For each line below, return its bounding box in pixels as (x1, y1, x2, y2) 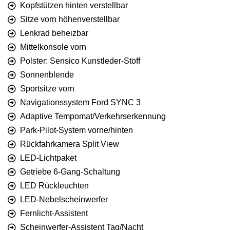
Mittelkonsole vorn (20, 43, 86, 52)
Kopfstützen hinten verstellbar (20, 1, 128, 10)
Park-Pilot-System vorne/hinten (20, 126, 133, 135)
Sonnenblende (20, 70, 74, 80)
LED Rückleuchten (20, 181, 89, 190)
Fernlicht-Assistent (20, 209, 88, 218)
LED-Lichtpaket (20, 154, 76, 163)
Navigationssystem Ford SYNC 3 (20, 98, 141, 107)
